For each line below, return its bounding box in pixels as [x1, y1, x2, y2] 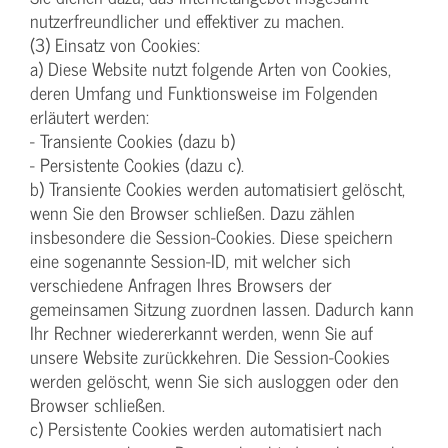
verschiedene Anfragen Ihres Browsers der [30, 270, 332, 300]
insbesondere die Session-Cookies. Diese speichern [30, 222, 393, 252]
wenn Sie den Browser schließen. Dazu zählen [30, 198, 355, 228]
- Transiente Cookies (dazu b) [30, 126, 235, 156]
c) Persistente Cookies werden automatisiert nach [30, 414, 382, 444]
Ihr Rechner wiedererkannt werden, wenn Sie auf [30, 318, 373, 348]
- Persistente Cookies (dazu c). [30, 150, 244, 180]
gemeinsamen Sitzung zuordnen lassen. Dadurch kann [30, 294, 414, 324]
